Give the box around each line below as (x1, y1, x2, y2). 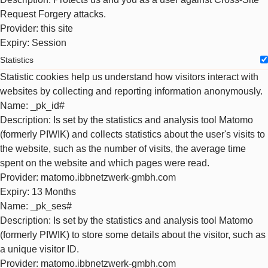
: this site (36, 23, 73, 33)
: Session (27, 38, 66, 48)
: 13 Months (27, 186, 76, 197)
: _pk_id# (26, 100, 65, 111)
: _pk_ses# (26, 200, 72, 211)
